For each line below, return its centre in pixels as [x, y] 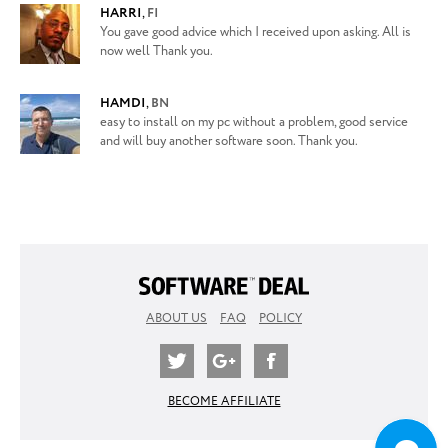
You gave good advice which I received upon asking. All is [255, 32]
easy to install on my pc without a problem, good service [254, 122]
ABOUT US [176, 319]
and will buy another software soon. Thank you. [229, 141]
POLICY [280, 319]
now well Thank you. [156, 51]
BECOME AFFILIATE [224, 402]
